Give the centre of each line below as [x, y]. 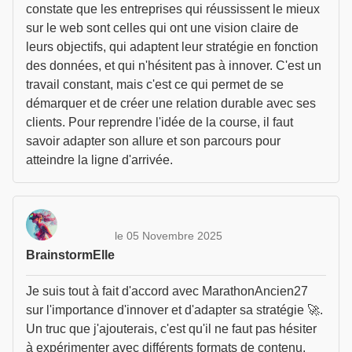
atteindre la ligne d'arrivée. [99, 160]
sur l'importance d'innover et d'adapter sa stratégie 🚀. [174, 310]
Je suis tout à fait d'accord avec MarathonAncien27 [167, 291]
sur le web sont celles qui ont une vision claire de [162, 28]
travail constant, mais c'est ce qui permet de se [155, 84]
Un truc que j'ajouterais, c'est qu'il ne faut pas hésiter [171, 329]
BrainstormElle [70, 255]
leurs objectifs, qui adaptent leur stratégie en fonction [172, 47]
